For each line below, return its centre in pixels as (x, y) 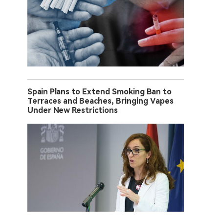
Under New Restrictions (73, 110)
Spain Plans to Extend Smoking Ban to (99, 92)
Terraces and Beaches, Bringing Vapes (100, 101)
